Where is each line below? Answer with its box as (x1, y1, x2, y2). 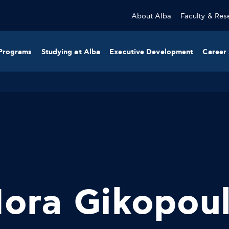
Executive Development (109, 48, 194, 57)
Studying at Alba (41, 48, 101, 57)
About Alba (131, 12, 171, 20)
